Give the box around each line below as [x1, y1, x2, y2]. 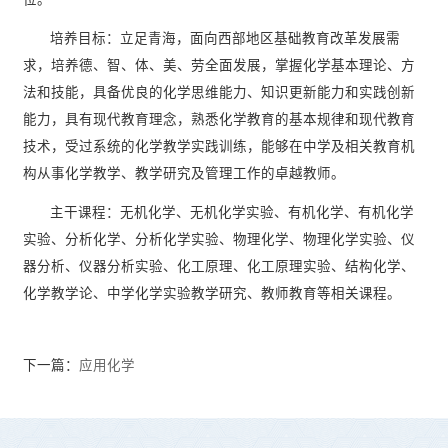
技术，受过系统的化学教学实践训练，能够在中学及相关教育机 [22, 138, 415, 154]
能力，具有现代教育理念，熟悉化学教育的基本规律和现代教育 [22, 111, 415, 127]
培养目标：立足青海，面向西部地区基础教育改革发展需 [49, 30, 400, 46]
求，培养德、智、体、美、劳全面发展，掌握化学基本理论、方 [22, 57, 415, 73]
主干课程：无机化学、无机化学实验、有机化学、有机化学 [49, 204, 414, 220]
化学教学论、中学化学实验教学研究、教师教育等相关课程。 [22, 285, 401, 301]
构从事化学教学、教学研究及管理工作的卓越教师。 [22, 165, 345, 181]
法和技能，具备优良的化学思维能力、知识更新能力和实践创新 [22, 84, 415, 100]
